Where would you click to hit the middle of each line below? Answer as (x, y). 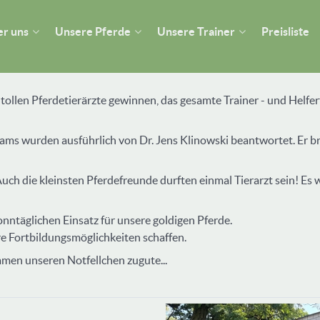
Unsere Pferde (93, 31)
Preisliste (286, 31)
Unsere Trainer (196, 31)
